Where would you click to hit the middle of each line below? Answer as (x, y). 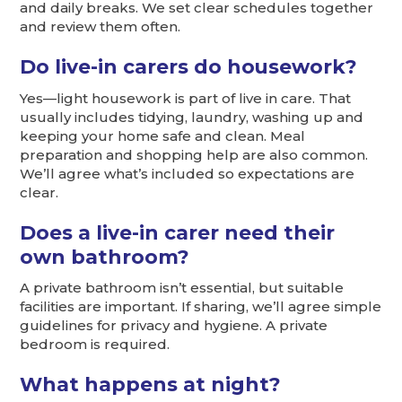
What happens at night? (151, 385)
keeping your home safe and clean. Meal (163, 135)
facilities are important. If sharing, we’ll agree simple (201, 307)
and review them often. (100, 26)
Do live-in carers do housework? (189, 66)
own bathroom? (105, 256)
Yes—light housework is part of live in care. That (186, 98)
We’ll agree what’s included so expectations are (188, 173)
